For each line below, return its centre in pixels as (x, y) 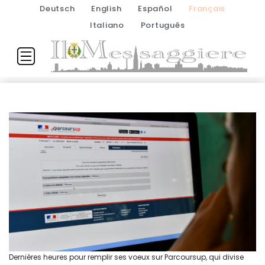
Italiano (107, 25)
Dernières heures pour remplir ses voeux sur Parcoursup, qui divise (126, 257)
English (106, 9)
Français (207, 9)
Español (155, 9)
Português (163, 25)
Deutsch (57, 9)
